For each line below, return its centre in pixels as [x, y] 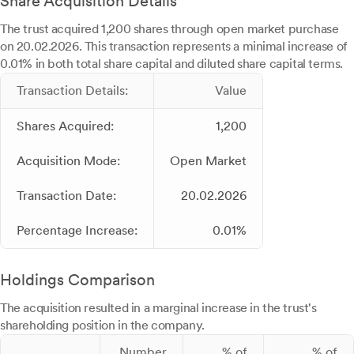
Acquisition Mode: [68, 161]
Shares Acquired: [65, 126]
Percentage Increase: [77, 231]
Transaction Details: [72, 91]
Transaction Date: [66, 196]
